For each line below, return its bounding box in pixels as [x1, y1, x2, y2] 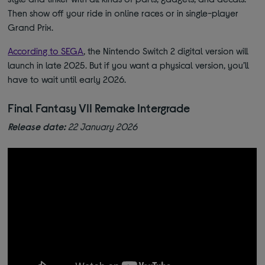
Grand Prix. [8, 21, 54, 33]
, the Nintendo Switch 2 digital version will [83, 44, 249, 56]
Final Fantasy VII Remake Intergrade [8, 100, 190, 115]
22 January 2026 [66, 120, 138, 132]
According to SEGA [8, 44, 84, 56]
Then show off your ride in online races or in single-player [8, 7, 239, 18]
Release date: [8, 120, 66, 132]
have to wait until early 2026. [8, 73, 127, 85]
